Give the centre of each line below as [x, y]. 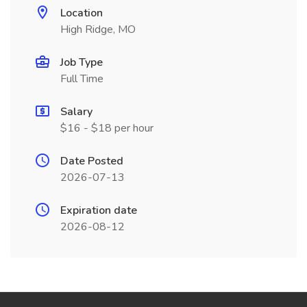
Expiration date [99, 210]
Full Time [82, 79]
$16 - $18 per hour [107, 128]
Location [82, 13]
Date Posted [92, 161]
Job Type [82, 62]
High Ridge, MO [98, 29]
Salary [76, 112]
